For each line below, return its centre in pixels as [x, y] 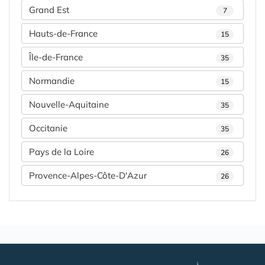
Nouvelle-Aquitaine [69, 105]
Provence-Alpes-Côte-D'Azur [88, 176]
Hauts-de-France [63, 34]
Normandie [52, 81]
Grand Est [49, 10]
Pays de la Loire [62, 152]
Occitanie [48, 128]
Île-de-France [56, 57]
